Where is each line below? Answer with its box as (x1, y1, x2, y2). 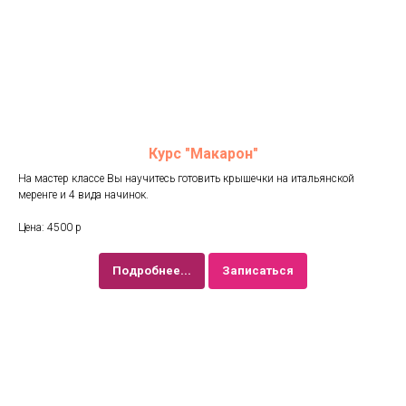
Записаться (222, 264, 294, 277)
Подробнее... (112, 264, 191, 277)
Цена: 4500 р (18, 221, 82, 235)
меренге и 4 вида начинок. (18, 188, 149, 202)
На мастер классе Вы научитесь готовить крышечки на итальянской (18, 172, 354, 186)
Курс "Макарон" (148, 145, 258, 163)
